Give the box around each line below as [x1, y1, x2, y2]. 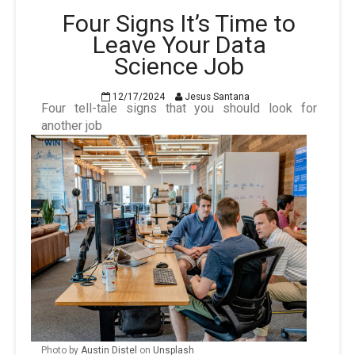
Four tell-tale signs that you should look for [41, 101, 317, 116]
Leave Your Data [92, 31, 266, 59]
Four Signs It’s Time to [63, 10, 296, 38]
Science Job [114, 52, 244, 81]
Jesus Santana [181, 91, 250, 103]
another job [41, 118, 102, 134]
